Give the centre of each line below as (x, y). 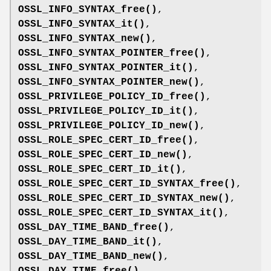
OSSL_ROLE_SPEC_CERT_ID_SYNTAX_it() (121, 213)
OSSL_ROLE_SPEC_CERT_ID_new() (103, 155)
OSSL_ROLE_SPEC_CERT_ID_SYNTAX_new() (124, 198)
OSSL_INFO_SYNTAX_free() (88, 9)
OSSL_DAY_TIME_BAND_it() (88, 242)
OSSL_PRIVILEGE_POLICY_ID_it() (106, 111)
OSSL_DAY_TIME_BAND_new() (91, 256)
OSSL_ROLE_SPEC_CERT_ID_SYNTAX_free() (127, 184)
